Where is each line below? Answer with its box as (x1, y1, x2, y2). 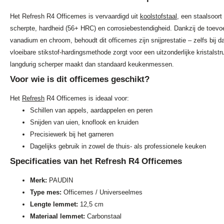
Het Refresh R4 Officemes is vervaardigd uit (10, 12, 140, 20)
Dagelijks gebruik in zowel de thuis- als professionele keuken (30, 142, 206, 150)
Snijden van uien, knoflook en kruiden (30, 118, 138, 126)
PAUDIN (47, 176, 73, 184)
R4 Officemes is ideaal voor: (44, 94, 129, 102)
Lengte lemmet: (30, 200, 78, 208)
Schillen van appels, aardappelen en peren (30, 106, 152, 114)
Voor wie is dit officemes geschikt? (10, 74, 149, 84)
